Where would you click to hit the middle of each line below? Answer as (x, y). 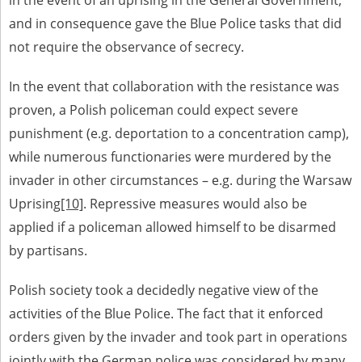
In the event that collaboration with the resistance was (174, 86)
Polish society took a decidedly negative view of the (164, 290)
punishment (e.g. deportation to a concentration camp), (179, 133)
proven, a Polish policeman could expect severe (154, 110)
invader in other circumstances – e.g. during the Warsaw (180, 180)
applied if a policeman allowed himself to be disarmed (173, 227)
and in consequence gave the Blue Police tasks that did (175, 23)
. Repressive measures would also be (195, 204)
